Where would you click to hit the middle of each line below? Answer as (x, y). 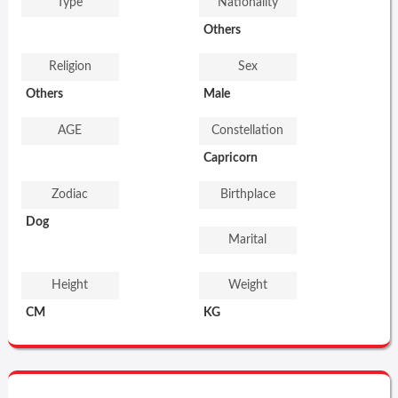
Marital (248, 240)
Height (70, 286)
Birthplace (247, 195)
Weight (247, 286)
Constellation (248, 131)
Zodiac (70, 195)
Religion (70, 67)
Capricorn (230, 159)
